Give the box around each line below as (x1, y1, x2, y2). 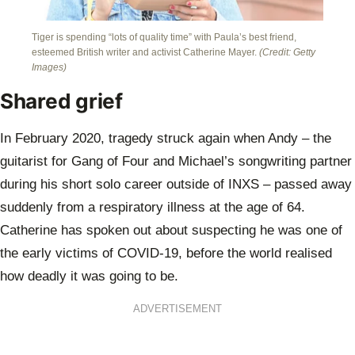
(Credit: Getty (259, 47, 315, 59)
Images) (32, 62, 67, 74)
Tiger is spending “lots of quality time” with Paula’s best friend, (32, 32, 296, 44)
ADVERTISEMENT (133, 303, 222, 315)
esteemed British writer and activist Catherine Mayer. (32, 47, 259, 59)
